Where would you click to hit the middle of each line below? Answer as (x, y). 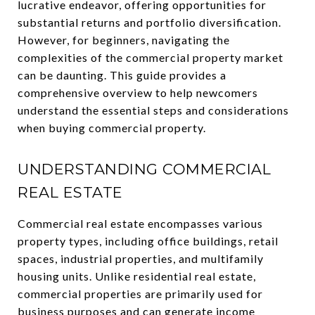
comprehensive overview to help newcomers (138, 92)
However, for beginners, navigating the (124, 40)
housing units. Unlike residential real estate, (137, 276)
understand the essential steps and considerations (153, 110)
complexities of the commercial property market (150, 57)
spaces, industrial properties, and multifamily (141, 258)
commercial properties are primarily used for (140, 294)
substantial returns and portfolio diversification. (149, 22)
